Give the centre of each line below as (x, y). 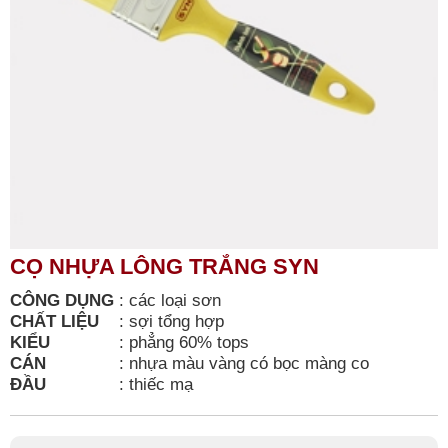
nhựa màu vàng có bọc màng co (249, 362)
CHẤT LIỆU (54, 320)
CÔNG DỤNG (62, 299)
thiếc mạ (161, 383)
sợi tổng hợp (176, 320)
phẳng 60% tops (189, 341)
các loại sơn (177, 299)
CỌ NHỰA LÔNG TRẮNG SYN (164, 266)
